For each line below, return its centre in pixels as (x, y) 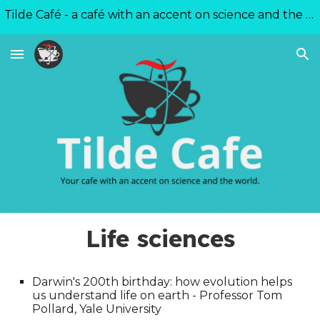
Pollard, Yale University (97, 309)
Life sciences (160, 238)
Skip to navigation (264, 26)
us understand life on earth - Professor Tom (157, 295)
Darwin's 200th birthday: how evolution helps (162, 282)
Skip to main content (62, 26)
